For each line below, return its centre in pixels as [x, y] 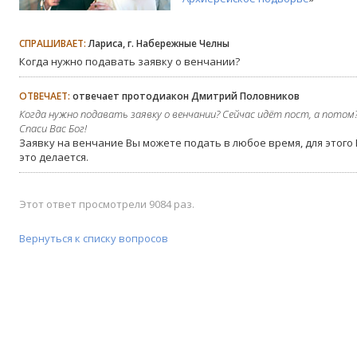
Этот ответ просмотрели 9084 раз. [107, 204]
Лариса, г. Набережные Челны [158, 44]
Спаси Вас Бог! [54, 129]
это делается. [54, 157]
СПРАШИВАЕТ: [53, 44]
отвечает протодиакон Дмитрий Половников [186, 96]
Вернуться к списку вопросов [94, 239]
